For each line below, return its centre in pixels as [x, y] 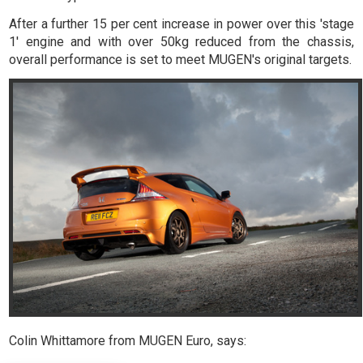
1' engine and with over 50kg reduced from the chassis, [181, 41]
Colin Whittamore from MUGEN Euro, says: [128, 340]
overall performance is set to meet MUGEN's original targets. [181, 59]
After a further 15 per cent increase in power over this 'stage [181, 23]
